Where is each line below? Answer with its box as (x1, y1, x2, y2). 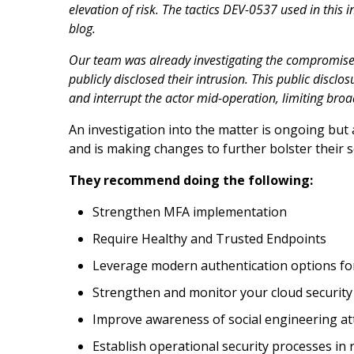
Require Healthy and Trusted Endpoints (92, 229, 326, 247)
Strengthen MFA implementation (92, 202, 287, 220)
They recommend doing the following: (69, 171, 313, 189)
